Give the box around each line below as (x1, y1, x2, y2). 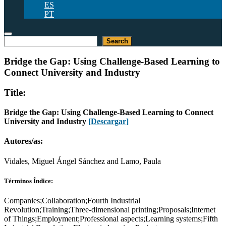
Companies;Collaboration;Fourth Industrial (4, 196, 140, 205)
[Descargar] (88, 117, 129, 126)
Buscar (4, 35, 26, 44)
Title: (4, 87, 26, 98)
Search (106, 37, 128, 45)
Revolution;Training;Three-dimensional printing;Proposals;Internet (4, 205, 215, 214)
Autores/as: (4, 137, 43, 146)
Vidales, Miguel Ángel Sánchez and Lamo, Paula (4, 156, 161, 165)
